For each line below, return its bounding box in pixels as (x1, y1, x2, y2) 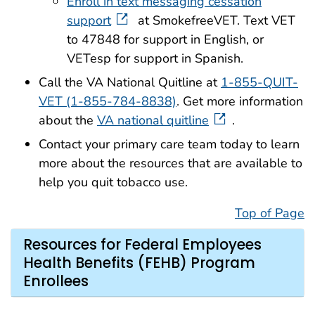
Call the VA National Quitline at (39, 73, 221, 91)
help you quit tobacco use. (39, 173, 188, 191)
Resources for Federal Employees (23, 234, 262, 255)
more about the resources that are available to (39, 154, 302, 172)
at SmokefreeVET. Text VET (134, 12, 295, 30)
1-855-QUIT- (221, 73, 298, 91)
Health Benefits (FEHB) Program (23, 252, 255, 273)
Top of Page (235, 204, 304, 221)
